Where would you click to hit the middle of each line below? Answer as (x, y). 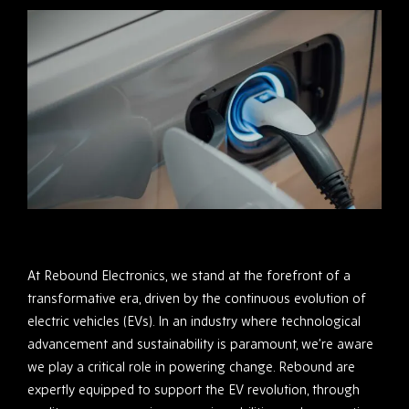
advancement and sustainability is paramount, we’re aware (200, 344)
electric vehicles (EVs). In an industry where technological (194, 321)
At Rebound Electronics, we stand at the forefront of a (189, 276)
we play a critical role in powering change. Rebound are (191, 367)
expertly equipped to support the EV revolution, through (194, 390)
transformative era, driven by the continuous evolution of (197, 299)
